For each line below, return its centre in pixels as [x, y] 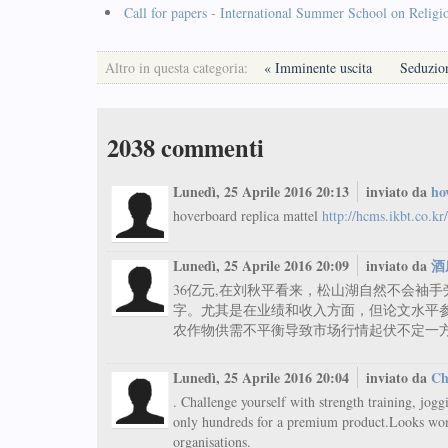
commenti [209, 147]
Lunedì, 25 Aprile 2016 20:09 [263, 265]
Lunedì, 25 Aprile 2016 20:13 [263, 191]
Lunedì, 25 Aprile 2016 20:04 [263, 377]
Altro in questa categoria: [176, 67]
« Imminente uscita [320, 67]
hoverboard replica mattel [247, 215]
